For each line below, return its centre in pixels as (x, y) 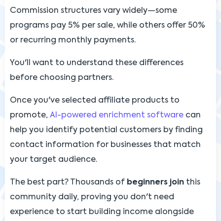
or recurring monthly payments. (73, 40)
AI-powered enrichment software (117, 115)
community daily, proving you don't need (92, 197)
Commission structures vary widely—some (93, 11)
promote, (30, 115)
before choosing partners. (62, 78)
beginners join (155, 182)
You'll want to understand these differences (97, 63)
